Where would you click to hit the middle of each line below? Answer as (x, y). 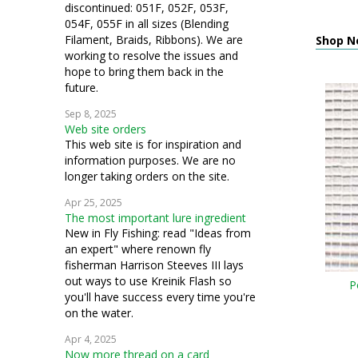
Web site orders (105, 129)
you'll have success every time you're (160, 297)
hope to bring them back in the (144, 72)
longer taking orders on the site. (147, 176)
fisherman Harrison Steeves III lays (154, 265)
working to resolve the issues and (151, 56)
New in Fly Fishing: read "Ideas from (158, 233)
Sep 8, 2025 (91, 114)
